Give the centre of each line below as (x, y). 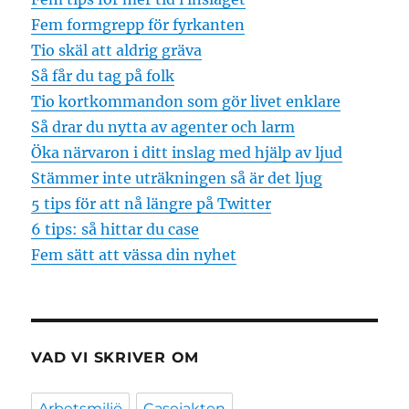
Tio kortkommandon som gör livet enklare (186, 102)
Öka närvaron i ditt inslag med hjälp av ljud (187, 153)
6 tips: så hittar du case (115, 230)
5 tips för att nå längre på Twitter (152, 204)
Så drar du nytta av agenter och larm (163, 127)
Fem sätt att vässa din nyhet (134, 255)
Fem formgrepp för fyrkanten (138, 25)
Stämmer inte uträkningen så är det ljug (177, 178)
